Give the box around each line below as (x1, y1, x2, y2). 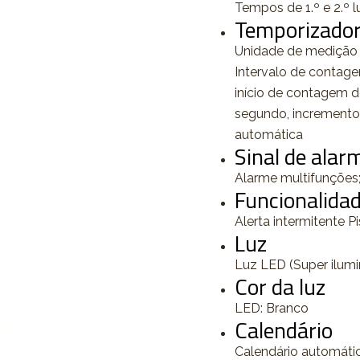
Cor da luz (235, 269, 325, 304)
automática (235, 127, 303, 142)
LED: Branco (235, 301, 309, 316)
